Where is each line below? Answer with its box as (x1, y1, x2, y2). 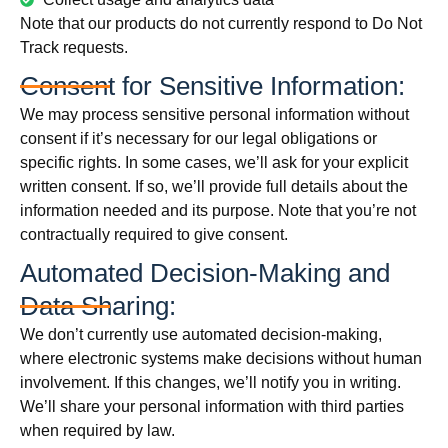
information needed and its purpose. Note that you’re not (20, 202, 416, 219)
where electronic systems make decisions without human (20, 350, 422, 367)
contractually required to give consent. (20, 226, 288, 243)
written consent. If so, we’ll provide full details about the (20, 178, 408, 195)
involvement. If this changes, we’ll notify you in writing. (20, 374, 401, 391)
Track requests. (20, 39, 128, 56)
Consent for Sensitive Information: (20, 71, 405, 101)
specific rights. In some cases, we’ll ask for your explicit (20, 154, 408, 171)
